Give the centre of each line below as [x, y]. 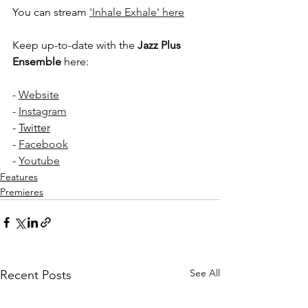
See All [205, 273]
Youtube [39, 160]
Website [39, 94]
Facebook [43, 144]
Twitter [34, 127]
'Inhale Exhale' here [137, 12]
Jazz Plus [161, 45]
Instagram [43, 111]
